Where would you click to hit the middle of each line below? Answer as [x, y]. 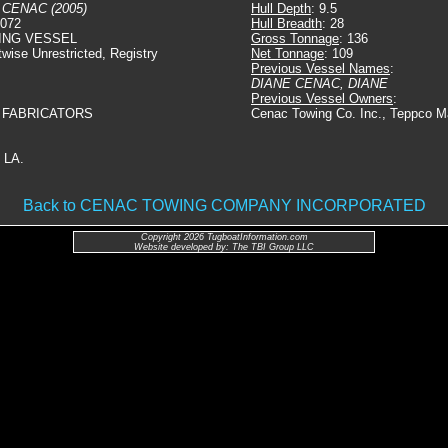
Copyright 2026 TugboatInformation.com [224, 237]
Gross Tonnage [295, 38]
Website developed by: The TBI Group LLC [224, 247]
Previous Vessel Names [320, 68]
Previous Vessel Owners [322, 98]
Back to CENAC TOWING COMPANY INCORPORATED [224, 205]
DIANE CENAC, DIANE [319, 83]
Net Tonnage [287, 53]
